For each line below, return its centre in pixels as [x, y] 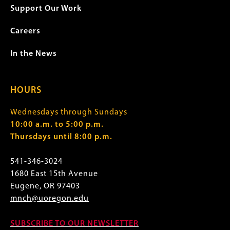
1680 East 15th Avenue [54, 174]
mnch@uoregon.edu [50, 199]
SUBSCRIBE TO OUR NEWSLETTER [74, 224]
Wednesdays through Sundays [69, 112]
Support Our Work [46, 9]
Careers [25, 31]
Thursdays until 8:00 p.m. [61, 137]
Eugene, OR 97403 [45, 186]
